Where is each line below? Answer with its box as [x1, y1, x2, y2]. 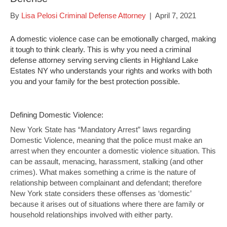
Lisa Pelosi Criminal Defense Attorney [21, 11, 146, 20]
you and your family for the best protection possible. [10, 77, 180, 86]
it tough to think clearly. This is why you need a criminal [10, 45, 191, 54]
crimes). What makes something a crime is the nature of [10, 168, 196, 176]
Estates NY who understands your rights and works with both [10, 66, 212, 75]
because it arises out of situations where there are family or [10, 200, 204, 208]
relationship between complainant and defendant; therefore [10, 178, 202, 187]
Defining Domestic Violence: [10, 110, 103, 119]
